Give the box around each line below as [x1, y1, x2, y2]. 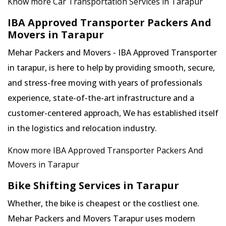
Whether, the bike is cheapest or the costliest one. [8, 198, 199, 209]
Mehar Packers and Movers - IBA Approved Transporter [8, 47, 217, 58]
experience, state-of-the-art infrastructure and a [8, 92, 194, 103]
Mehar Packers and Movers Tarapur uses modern [8, 213, 195, 224]
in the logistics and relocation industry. [8, 123, 157, 134]
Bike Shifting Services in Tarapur [8, 179, 179, 192]
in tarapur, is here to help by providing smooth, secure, [8, 62, 215, 73]
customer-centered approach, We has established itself [8, 107, 218, 119]
